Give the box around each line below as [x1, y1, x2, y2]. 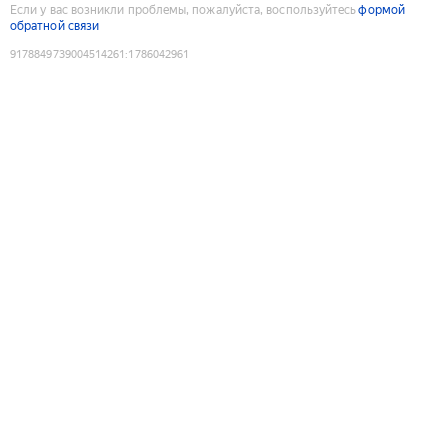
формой [358, 2, 405, 17]
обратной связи [10, 18, 100, 33]
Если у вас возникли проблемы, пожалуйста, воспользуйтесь [10, 2, 357, 17]
